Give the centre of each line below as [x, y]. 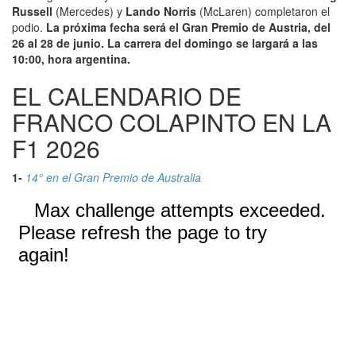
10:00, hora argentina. [71, 58]
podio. [29, 27]
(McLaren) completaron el [263, 11]
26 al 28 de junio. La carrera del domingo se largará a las [165, 43]
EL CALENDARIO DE [127, 95]
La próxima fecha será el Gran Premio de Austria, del [188, 27]
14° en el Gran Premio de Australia [113, 177]
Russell [32, 11]
